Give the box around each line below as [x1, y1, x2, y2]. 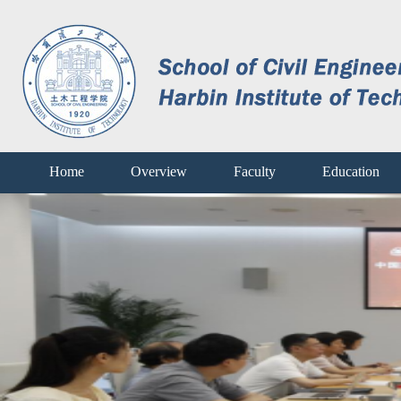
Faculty [234, 164, 276, 179]
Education [322, 164, 380, 179]
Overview [131, 164, 187, 179]
